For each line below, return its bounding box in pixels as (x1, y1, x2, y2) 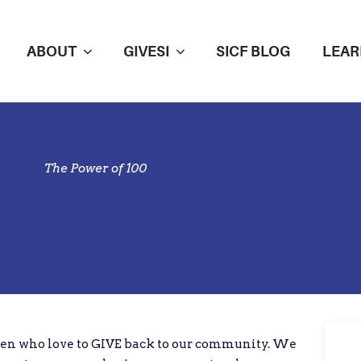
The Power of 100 (44, 161, 147, 176)
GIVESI (123, 42, 169, 60)
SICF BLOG (216, 42, 290, 60)
